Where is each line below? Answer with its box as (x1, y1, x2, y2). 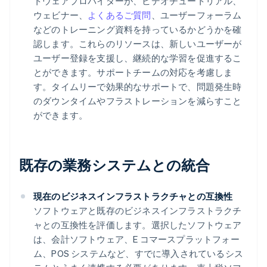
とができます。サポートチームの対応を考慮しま (33, 66, 233, 79)
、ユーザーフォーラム (151, 9, 242, 21)
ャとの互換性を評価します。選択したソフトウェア (33, 219, 242, 231)
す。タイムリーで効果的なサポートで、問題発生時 (33, 80, 242, 93)
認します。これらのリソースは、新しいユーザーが (33, 38, 242, 50)
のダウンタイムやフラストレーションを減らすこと (33, 95, 242, 107)
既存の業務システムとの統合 (19, 156, 210, 175)
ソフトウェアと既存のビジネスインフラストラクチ (33, 204, 242, 217)
